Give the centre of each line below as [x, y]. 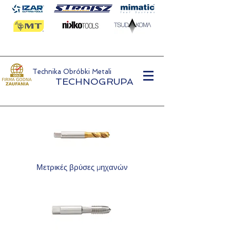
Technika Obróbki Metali [73, 72]
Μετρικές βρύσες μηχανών [82, 167]
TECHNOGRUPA [94, 81]
